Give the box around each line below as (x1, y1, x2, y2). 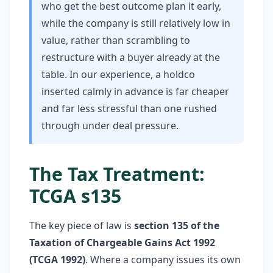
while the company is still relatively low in (41, 16, 230, 30)
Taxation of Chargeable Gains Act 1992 (29, 236, 215, 249)
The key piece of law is (29, 219, 134, 232)
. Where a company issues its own (85, 253, 241, 266)
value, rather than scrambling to (41, 34, 190, 47)
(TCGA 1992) (29, 253, 85, 266)
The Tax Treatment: (29, 161, 205, 186)
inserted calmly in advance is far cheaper (41, 85, 229, 98)
